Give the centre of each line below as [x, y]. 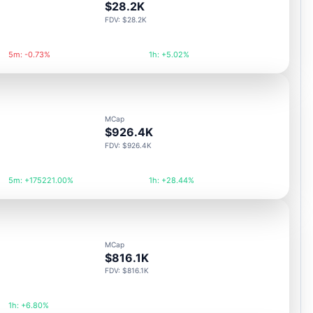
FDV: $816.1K [127, 271]
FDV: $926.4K [129, 145]
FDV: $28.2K [126, 20]
